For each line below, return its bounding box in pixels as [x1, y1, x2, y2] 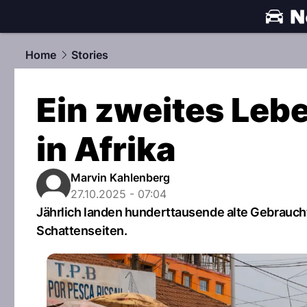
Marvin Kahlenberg [71, 171, 170, 184]
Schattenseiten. [36, 223, 127, 238]
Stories [71, 48, 108, 62]
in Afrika [36, 129, 175, 169]
